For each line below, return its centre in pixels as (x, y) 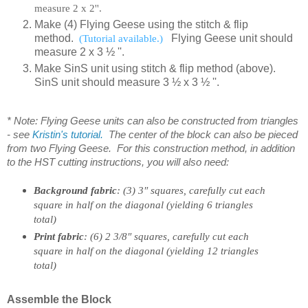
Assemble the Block (59, 300)
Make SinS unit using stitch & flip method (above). (155, 69)
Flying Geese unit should (232, 38)
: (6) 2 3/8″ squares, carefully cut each (166, 236)
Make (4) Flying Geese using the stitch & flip (141, 25)
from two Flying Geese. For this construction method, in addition (151, 148)
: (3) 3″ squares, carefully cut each (191, 190)
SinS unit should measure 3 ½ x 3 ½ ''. (127, 82)
